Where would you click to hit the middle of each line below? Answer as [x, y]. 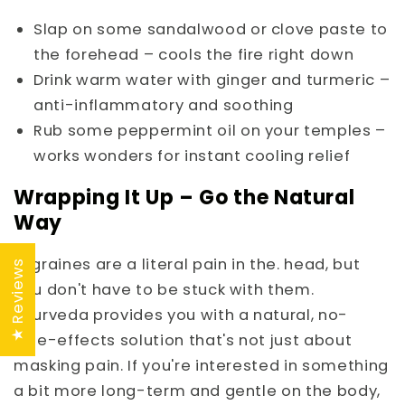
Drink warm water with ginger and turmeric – [212, 80]
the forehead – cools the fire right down [194, 54]
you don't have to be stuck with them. [164, 290]
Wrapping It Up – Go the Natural [184, 197]
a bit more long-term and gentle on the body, [198, 391]
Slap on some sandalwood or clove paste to [211, 29]
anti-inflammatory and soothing [164, 105]
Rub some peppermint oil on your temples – [210, 130]
